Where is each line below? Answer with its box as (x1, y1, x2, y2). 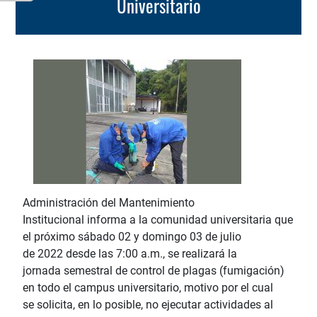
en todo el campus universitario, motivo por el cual (23, 280, 273, 294)
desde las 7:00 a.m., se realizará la (63, 246, 237, 260)
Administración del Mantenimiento (23, 195, 195, 209)
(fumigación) (219, 263, 284, 277)
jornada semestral (23, 263, 115, 277)
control (130, 263, 165, 277)
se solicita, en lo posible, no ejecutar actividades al (23, 297, 273, 311)
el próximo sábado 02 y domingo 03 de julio (23, 229, 241, 243)
